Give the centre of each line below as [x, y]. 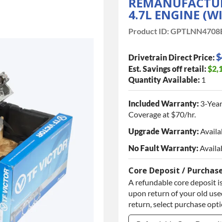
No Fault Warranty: [163, 148]
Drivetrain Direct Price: [171, 57]
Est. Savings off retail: [167, 68]
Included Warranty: [164, 103]
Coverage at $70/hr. [162, 114]
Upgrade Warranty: [164, 131]
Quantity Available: [164, 79]
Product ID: [149, 31]
